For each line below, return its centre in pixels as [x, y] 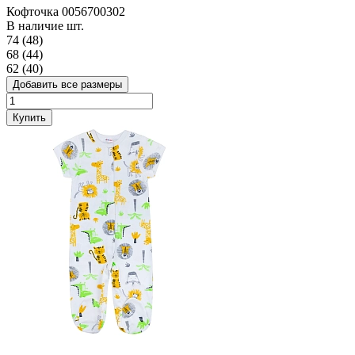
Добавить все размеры [67, 84]
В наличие [36, 25]
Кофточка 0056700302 [66, 11]
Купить [29, 117]
